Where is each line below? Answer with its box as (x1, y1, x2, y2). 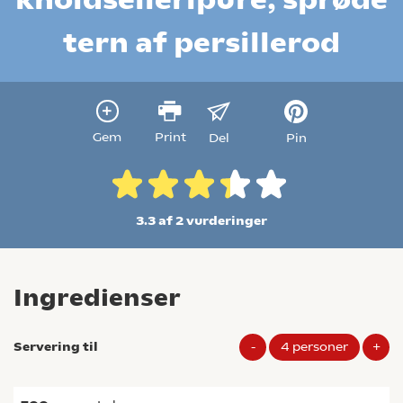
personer (292, 339, 348, 354)
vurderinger (184, 213, 267, 228)
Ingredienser (13, 283, 181, 312)
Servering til (13, 339, 98, 354)
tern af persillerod (63, 25, 340, 59)
